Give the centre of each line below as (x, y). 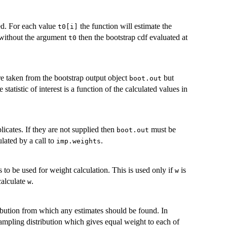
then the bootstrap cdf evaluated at (132, 37)
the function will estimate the (125, 26)
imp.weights (79, 141)
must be (162, 130)
